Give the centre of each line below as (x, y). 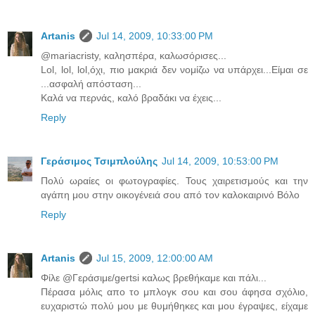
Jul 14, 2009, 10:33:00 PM (155, 36)
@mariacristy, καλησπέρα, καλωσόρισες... (134, 55)
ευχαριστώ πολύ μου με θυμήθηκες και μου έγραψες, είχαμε (174, 306)
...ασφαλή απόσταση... (91, 83)
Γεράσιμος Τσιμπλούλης (99, 161)
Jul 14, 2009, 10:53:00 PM (220, 161)
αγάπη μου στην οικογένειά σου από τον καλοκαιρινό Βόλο (170, 194)
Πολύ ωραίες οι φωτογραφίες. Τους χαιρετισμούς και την (174, 180)
